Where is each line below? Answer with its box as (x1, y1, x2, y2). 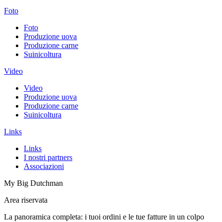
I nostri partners (24, 153, 72, 162)
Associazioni (24, 162, 64, 171)
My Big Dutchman (4, 179, 63, 188)
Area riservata (4, 196, 48, 205)
